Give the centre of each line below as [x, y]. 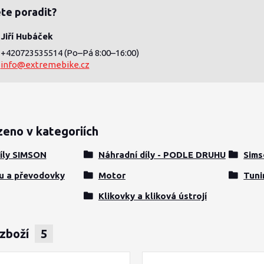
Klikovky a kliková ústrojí [152, 196]
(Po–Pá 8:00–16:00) [101, 53]
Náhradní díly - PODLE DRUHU [162, 155]
